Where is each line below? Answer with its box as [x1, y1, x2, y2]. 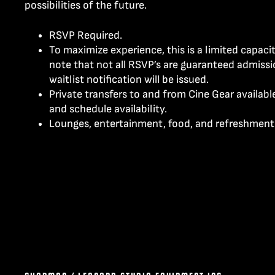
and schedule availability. [48, 102, 167, 115]
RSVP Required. [48, 28, 122, 42]
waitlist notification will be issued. [48, 72, 209, 86]
